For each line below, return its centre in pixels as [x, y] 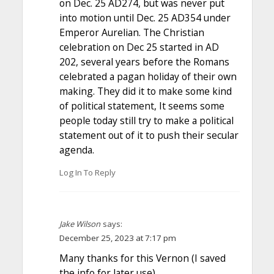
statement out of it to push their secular [149, 135]
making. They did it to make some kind [145, 91]
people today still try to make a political [146, 120]
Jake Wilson [80, 224]
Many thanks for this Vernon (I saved [142, 258]
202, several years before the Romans [144, 61]
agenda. [76, 150]
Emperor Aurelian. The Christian [131, 32]
